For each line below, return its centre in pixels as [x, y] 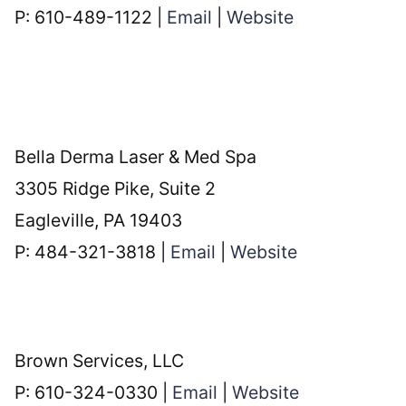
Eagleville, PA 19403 [99, 220]
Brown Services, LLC [100, 360]
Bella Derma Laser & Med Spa [136, 156]
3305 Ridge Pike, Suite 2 [116, 188]
